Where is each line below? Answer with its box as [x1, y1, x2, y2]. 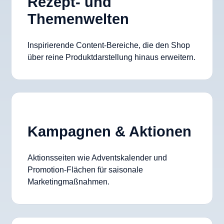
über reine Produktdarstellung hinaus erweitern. [27, 52, 195, 61]
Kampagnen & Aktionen [27, 123, 191, 139]
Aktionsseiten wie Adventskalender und [27, 153, 167, 162]
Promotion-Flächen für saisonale [27, 165, 143, 174]
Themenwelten [27, 10, 129, 27]
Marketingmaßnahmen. [27, 177, 109, 186]
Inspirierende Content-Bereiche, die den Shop [27, 40, 190, 49]
